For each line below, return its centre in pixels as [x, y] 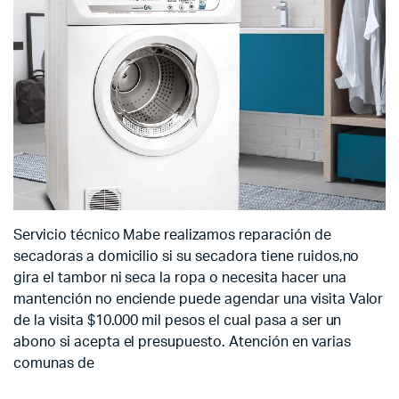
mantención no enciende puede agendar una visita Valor [199, 300]
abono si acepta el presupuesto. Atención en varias [182, 342]
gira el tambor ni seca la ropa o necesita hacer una [180, 278]
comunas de [54, 364]
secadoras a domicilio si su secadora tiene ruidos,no [187, 257]
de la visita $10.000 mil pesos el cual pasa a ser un [178, 321]
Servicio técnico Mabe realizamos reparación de [172, 236]
